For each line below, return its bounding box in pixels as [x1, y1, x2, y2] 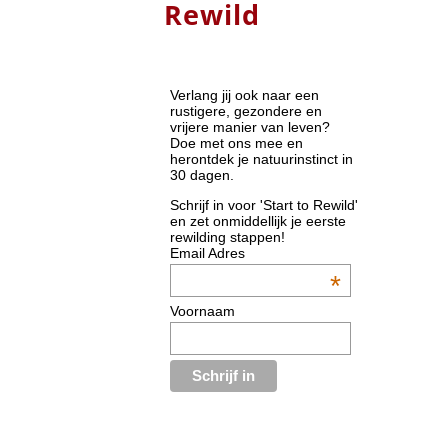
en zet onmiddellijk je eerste [170, 212, 347, 229]
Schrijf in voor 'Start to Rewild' [170, 196, 359, 213]
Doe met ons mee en [170, 134, 304, 151]
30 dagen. [170, 166, 235, 183]
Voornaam [170, 302, 236, 319]
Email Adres [170, 244, 246, 261]
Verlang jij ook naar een [170, 86, 320, 103]
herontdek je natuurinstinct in [170, 150, 354, 167]
